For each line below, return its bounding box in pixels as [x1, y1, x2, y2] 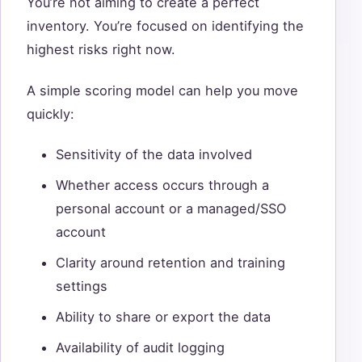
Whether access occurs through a [56, 177, 269, 194]
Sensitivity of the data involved [56, 146, 252, 163]
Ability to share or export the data [56, 308, 271, 325]
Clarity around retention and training [56, 254, 285, 271]
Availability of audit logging [56, 339, 225, 356]
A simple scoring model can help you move [27, 82, 298, 99]
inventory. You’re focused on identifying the [27, 18, 304, 35]
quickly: [27, 105, 74, 122]
